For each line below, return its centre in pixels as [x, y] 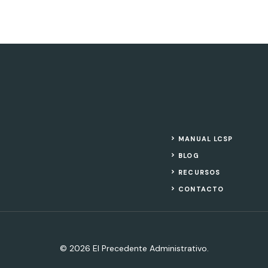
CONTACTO [201, 189]
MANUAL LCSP [206, 139]
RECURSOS [200, 172]
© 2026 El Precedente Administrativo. [134, 248]
